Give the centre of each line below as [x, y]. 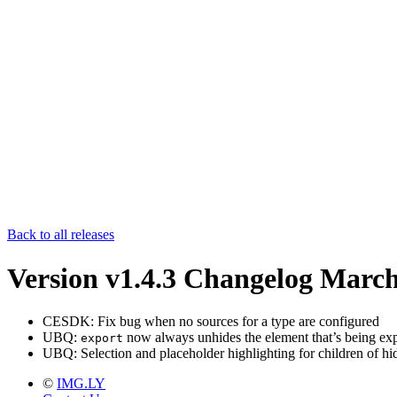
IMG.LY [81, 384]
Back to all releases [61, 235]
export [102, 339]
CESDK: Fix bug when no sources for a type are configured [211, 322]
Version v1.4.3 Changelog [160, 278]
